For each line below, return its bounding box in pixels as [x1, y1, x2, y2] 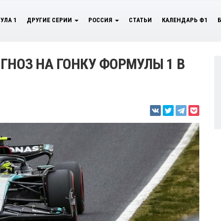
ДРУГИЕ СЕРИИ [27, 16, 74, 24]
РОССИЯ [88, 16, 114, 24]
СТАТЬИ [129, 16, 152, 24]
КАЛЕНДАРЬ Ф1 [162, 16, 208, 24]
